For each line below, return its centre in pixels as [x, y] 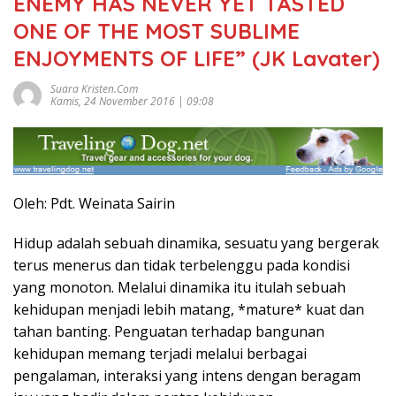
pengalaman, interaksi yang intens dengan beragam [187, 375]
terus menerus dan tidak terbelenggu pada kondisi [182, 265]
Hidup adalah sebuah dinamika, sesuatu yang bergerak [196, 243]
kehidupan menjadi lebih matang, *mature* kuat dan [189, 309]
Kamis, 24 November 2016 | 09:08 [132, 102]
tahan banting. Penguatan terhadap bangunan [169, 331]
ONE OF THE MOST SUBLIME [156, 31]
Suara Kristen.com [94, 89]
